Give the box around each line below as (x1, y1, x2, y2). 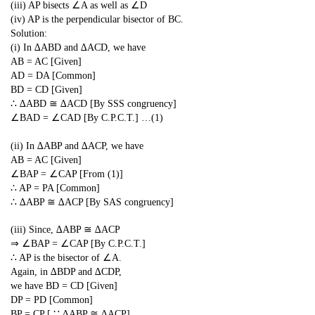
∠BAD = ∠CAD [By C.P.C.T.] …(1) (11, 112, 163, 124)
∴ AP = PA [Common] (11, 182, 100, 193)
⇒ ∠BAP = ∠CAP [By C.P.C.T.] (11, 238, 146, 250)
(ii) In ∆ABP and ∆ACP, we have (11, 140, 143, 151)
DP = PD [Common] (11, 295, 93, 306)
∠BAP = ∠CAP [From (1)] (11, 168, 123, 179)
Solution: (11, 28, 47, 39)
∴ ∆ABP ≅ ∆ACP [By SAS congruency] (11, 196, 174, 207)
